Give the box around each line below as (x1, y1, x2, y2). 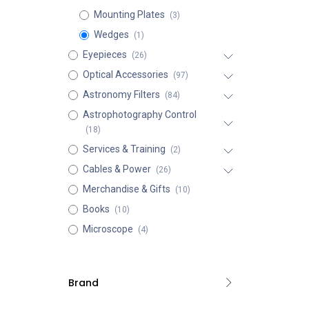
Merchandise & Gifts (82, 183, 170, 195)
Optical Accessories (82, 69, 168, 80)
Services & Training (82, 143, 166, 154)
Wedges (93, 29, 129, 40)
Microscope (82, 223, 133, 235)
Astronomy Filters (82, 89, 160, 100)
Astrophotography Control (82, 109, 197, 120)
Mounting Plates (93, 9, 165, 20)
